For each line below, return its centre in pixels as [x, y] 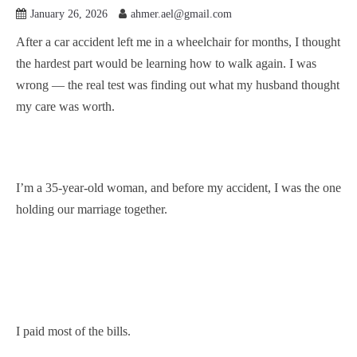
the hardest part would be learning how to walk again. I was [166, 63]
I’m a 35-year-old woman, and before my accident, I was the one [178, 187]
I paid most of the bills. [73, 331]
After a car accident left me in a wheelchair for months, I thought [178, 41]
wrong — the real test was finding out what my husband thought [178, 84]
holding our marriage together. [92, 209]
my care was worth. [65, 106]
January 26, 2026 [69, 14]
